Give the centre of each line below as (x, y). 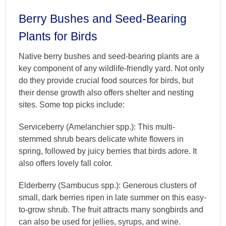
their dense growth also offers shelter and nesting (106, 93)
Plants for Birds (58, 37)
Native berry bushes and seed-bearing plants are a (109, 56)
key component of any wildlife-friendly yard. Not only (111, 69)
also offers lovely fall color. (66, 163)
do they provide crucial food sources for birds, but (106, 81)
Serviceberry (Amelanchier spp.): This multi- (97, 127)
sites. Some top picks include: (72, 105)
